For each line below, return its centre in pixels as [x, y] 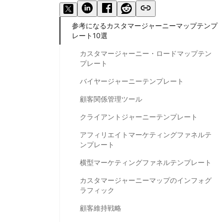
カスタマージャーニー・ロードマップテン [146, 53]
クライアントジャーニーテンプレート [139, 116]
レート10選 [90, 35]
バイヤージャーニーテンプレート [132, 81]
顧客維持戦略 [101, 208]
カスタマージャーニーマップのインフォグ [146, 180]
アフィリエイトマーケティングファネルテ [146, 134]
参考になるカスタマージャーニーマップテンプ [145, 25]
